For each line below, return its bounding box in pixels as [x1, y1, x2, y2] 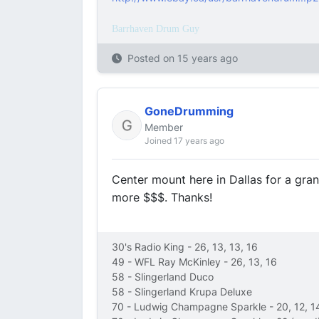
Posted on [127, 52, 177, 64]
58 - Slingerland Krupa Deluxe [112, 286, 252, 298]
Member [145, 121, 183, 133]
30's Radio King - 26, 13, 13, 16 [112, 241, 258, 253]
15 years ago [177, 52, 238, 64]
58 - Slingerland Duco [112, 271, 214, 283]
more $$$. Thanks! [112, 190, 212, 204]
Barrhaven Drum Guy [112, 23, 199, 34]
